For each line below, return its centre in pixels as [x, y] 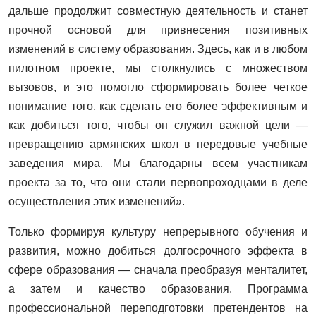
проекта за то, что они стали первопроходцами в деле [158, 182]
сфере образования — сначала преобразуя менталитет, [158, 269]
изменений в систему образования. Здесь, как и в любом [158, 49]
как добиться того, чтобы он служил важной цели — [158, 125]
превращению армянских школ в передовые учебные [158, 144]
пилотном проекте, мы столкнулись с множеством [158, 68]
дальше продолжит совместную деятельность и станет [158, 11]
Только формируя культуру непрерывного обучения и [158, 231]
